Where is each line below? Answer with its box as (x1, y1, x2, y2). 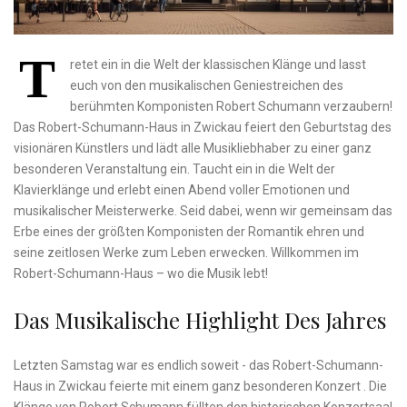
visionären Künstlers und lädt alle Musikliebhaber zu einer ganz (14, 141, 372, 156)
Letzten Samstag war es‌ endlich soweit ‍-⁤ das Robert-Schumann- (14, 358, 383, 373)
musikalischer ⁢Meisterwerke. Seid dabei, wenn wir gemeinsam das (14, 203, 392, 219)
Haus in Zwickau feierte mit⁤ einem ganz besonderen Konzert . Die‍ (14, 379, 387, 394)
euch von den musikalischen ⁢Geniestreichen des (70, 78, 343, 94)
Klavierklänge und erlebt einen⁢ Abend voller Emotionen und (14, 183, 350, 198)
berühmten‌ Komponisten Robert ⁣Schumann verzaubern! (70, 99, 392, 114)
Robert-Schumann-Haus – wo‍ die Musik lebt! (14, 266, 268, 282)
